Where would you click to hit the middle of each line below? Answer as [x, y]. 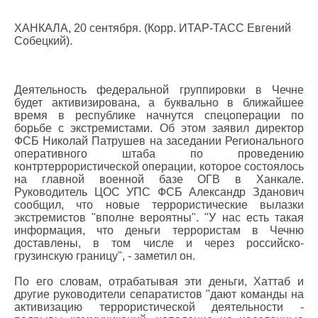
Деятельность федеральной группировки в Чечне [159, 90]
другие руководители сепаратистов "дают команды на [159, 294]
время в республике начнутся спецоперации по [159, 115]
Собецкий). [43, 41]
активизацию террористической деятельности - [159, 307]
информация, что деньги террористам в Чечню [159, 230]
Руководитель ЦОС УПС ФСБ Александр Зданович [159, 192]
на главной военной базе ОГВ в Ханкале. [159, 179]
